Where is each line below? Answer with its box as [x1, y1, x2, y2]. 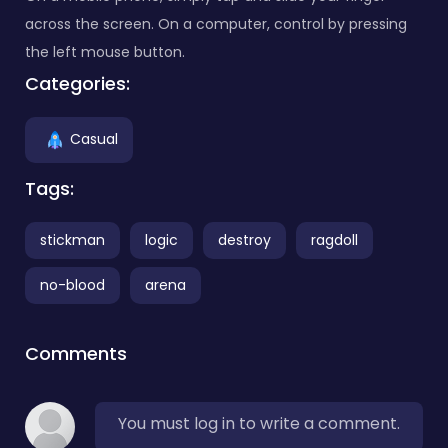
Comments [25, 340, 127, 366]
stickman [40, 229, 105, 250]
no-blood [40, 274, 105, 295]
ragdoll [311, 229, 358, 250]
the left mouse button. [25, 41, 185, 62]
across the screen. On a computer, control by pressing [25, 13, 407, 34]
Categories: [25, 70, 130, 96]
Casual [70, 128, 118, 149]
